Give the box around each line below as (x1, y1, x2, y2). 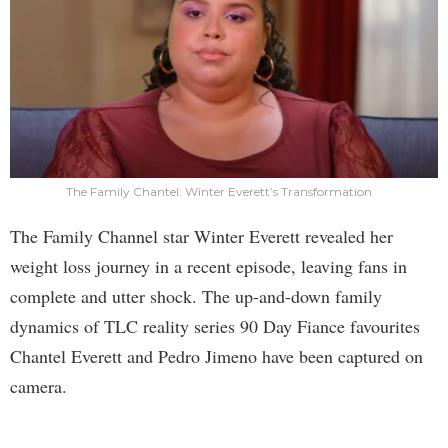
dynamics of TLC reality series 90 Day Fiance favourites (10, 313, 420, 338)
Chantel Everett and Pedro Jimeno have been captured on (10, 343, 423, 368)
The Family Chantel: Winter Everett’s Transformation (66, 183, 372, 199)
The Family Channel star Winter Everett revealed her (10, 223, 393, 248)
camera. (10, 373, 67, 398)
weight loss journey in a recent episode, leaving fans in (10, 253, 407, 278)
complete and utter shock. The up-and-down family (10, 283, 382, 308)
